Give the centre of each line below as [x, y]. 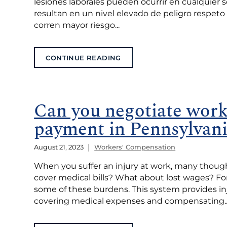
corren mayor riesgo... [77, 25]
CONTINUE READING [83, 58]
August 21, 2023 [59, 147]
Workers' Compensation [135, 147]
